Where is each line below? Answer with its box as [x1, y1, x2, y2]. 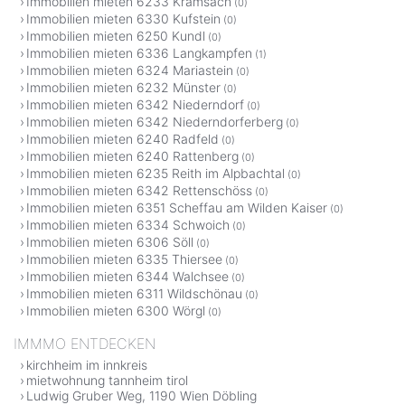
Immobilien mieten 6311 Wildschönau [26, 285, 242, 301]
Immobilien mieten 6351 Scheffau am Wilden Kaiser [26, 199, 327, 215]
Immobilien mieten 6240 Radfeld [26, 130, 219, 146]
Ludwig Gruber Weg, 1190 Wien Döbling [26, 387, 257, 403]
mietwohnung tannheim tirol [26, 372, 188, 388]
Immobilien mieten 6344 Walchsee [26, 268, 229, 284]
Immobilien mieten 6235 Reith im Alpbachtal [26, 165, 285, 181]
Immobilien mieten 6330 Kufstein [26, 10, 221, 26]
